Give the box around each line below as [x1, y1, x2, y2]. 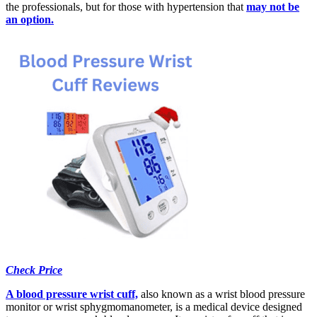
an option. [6, 13, 54, 25]
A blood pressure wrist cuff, [6, 287, 138, 300]
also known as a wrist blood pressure [138, 287, 305, 300]
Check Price [6, 263, 62, 276]
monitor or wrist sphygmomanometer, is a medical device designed [6, 300, 302, 313]
